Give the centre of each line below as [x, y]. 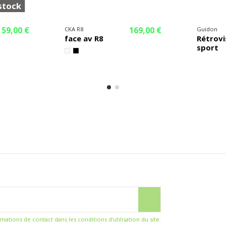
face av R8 [84, 39]
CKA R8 [74, 29]
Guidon [207, 29]
